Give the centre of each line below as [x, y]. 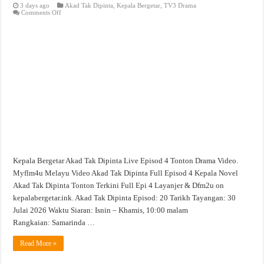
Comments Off [42, 13]
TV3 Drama [180, 6]
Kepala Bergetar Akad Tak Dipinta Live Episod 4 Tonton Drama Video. [126, 161]
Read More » [39, 244]
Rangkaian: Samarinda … [54, 223]
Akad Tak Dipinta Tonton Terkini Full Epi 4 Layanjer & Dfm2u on [119, 186]
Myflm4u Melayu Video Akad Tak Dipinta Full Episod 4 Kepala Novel [126, 173]
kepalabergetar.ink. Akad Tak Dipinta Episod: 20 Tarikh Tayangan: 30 [125, 198]
